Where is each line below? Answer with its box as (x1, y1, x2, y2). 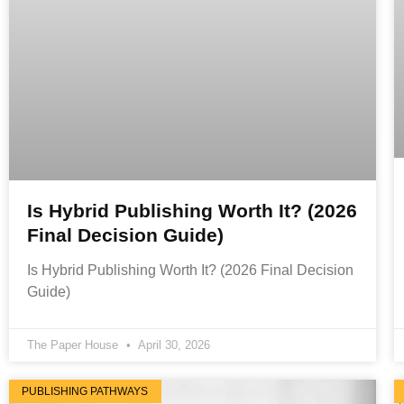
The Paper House (27, 337, 122, 352)
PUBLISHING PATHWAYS (22, 384, 149, 398)
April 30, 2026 (135, 337, 210, 352)
